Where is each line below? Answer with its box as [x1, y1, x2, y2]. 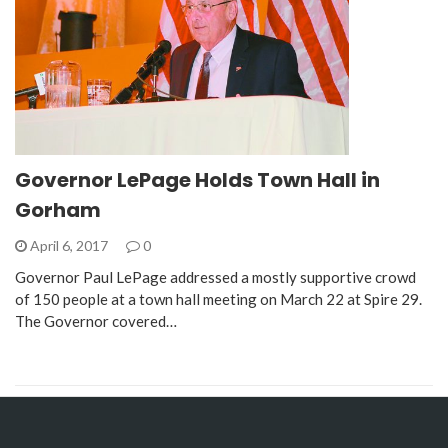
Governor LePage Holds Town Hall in [15, 166, 380, 195]
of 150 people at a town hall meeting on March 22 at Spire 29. [15, 290, 422, 309]
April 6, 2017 [27, 237, 111, 255]
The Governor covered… [15, 312, 177, 331]
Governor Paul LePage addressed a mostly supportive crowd [15, 268, 416, 287]
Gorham [15, 196, 101, 225]
